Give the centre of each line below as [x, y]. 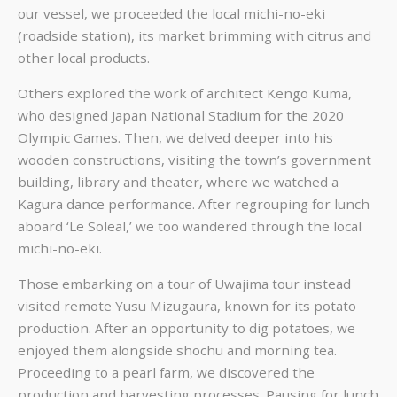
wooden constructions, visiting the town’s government [195, 159]
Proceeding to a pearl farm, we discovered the [166, 373]
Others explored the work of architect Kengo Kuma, [185, 93]
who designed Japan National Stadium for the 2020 [181, 115]
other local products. [84, 57]
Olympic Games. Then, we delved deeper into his [175, 137]
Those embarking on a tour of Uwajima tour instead [184, 284]
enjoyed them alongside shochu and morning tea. [177, 350]
